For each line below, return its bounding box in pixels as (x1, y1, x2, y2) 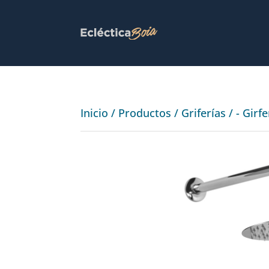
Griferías (181, 105, 226, 120)
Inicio (80, 105, 109, 120)
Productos (118, 105, 172, 120)
